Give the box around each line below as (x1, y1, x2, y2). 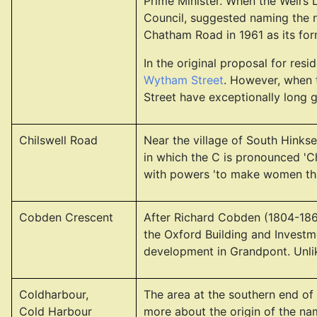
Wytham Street (144, 73, 224, 87)
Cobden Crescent (19, 210, 113, 224)
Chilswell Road (19, 133, 98, 147)
